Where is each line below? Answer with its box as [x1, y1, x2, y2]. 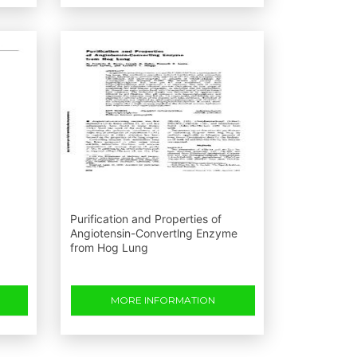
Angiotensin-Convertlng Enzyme [70, 226, 237, 240]
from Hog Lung [70, 241, 148, 254]
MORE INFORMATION [111, 294, 215, 306]
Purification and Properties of [70, 212, 222, 226]
